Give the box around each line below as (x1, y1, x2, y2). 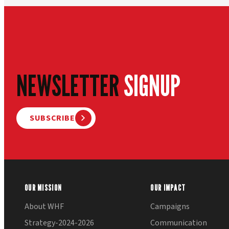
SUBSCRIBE (30, 112, 75, 124)
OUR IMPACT (150, 183, 186, 193)
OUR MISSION (25, 183, 62, 193)
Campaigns (150, 201, 190, 213)
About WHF (25, 201, 64, 213)
